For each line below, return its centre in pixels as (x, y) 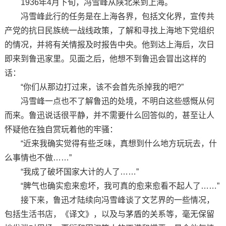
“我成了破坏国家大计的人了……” (71, 172)
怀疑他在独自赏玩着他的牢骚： (61, 129)
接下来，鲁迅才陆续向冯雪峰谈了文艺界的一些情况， (109, 200)
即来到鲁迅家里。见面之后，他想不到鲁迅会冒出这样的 (105, 59)
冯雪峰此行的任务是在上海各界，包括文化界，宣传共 (109, 16)
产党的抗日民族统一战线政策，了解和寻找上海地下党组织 (109, 30)
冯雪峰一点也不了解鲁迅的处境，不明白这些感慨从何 (109, 101)
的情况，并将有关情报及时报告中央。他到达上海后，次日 (109, 44)
